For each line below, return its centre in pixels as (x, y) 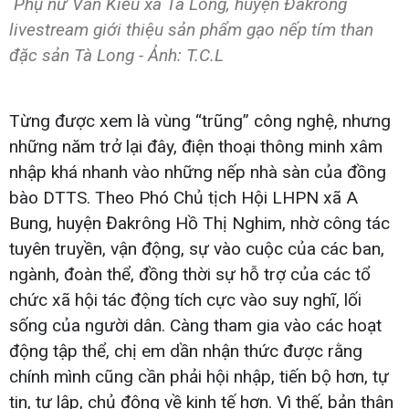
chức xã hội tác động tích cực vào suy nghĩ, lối (185, 299)
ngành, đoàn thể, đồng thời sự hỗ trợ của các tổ (190, 274)
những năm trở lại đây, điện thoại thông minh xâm (196, 146)
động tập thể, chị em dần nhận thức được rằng (186, 351)
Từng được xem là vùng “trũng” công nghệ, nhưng (200, 121)
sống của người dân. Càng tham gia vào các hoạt (195, 325)
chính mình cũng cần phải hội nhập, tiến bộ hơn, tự (199, 376)
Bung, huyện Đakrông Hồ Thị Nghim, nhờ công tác (199, 223)
